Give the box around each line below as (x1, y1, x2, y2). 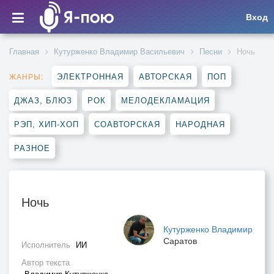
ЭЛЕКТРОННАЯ (57, 70, 124, 82)
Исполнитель (21, 239, 73, 250)
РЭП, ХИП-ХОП (14, 118, 79, 130)
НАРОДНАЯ (176, 118, 225, 130)
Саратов (163, 234, 197, 246)
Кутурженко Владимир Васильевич (54, 45, 185, 57)
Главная (9, 45, 39, 57)
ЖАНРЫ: (9, 71, 43, 81)
